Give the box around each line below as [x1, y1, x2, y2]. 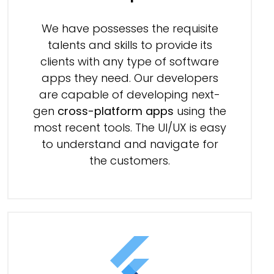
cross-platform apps [57, 103, 174, 119]
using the [174, 103, 226, 119]
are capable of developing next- [39, 87, 220, 103]
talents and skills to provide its [47, 37, 212, 53]
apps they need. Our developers [41, 70, 218, 86]
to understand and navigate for [41, 136, 218, 152]
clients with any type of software [40, 54, 219, 70]
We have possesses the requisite [41, 21, 218, 37]
